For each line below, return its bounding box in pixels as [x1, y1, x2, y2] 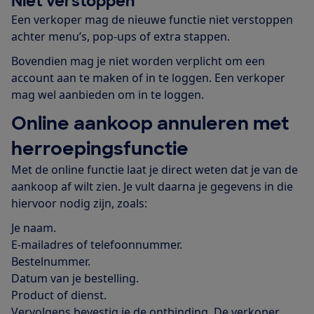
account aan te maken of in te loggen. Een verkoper [11, 69, 285, 86]
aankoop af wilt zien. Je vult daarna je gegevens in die [11, 178, 293, 194]
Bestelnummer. [11, 253, 90, 269]
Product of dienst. [11, 287, 107, 303]
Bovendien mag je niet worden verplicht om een [11, 53, 265, 69]
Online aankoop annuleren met [11, 111, 289, 135]
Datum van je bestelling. [11, 270, 139, 286]
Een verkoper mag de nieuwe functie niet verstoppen [11, 11, 293, 27]
